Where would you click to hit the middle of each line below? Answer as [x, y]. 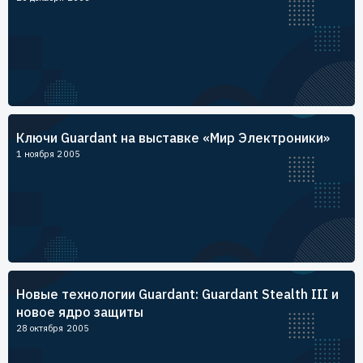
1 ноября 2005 [48, 154]
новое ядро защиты [80, 312]
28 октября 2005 [53, 328]
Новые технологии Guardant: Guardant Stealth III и [177, 294]
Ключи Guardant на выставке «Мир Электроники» [173, 138]
